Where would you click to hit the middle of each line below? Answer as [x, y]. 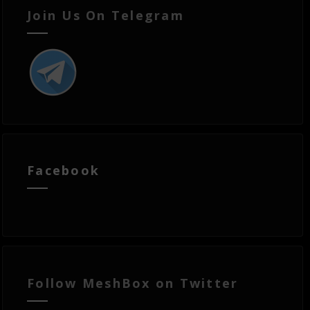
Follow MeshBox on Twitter [133, 283]
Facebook [64, 171]
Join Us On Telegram [106, 15]
